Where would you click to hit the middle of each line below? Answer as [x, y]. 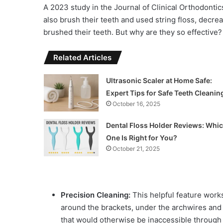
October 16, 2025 [136, 104]
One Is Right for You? [141, 137]
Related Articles [82, 57]
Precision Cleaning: [96, 195]
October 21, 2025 [136, 148]
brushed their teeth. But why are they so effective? [133, 32]
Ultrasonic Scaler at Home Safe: [159, 80]
